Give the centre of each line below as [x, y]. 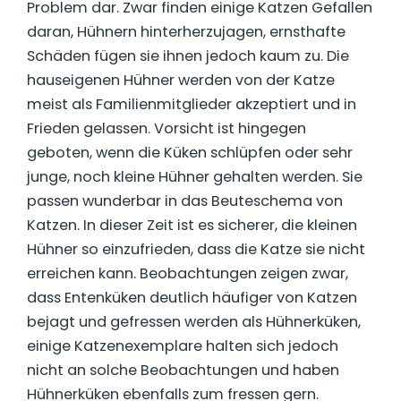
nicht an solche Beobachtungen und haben [183, 371]
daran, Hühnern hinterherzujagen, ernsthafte [186, 32]
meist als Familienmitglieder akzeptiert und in [192, 105]
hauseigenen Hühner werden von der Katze [181, 81]
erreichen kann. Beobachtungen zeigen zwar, [188, 274]
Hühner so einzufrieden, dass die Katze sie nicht [196, 250]
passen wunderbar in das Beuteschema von [185, 201]
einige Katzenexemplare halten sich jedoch [183, 346]
